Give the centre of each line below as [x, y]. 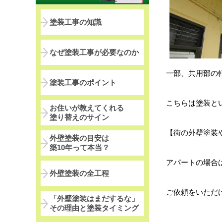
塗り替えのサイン [79, 117]
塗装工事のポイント [83, 82]
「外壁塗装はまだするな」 [94, 199]
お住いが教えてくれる [87, 108]
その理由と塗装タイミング [94, 208]
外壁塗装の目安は [79, 138]
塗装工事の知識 [76, 22]
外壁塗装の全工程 [79, 173]
